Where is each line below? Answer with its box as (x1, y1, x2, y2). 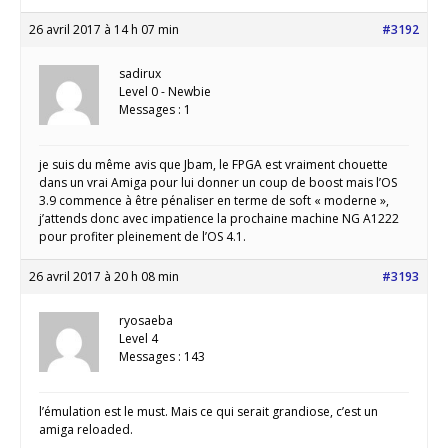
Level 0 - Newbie (119, 83, 211, 101)
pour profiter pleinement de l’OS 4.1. (39, 228, 246, 246)
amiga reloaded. (39, 421, 133, 439)
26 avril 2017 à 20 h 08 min (29, 268, 179, 286)
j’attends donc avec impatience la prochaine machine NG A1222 (39, 210, 399, 228)
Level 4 (119, 330, 158, 348)
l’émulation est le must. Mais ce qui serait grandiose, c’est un (39, 403, 378, 421)
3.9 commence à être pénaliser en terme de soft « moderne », (39, 192, 389, 210)
